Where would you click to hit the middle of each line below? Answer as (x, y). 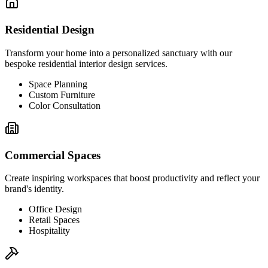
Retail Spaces (54, 220)
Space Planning (58, 84)
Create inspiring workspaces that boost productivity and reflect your (132, 178)
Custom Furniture (62, 95)
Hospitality (49, 231)
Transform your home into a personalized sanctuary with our (118, 53)
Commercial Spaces (53, 155)
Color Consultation (65, 105)
